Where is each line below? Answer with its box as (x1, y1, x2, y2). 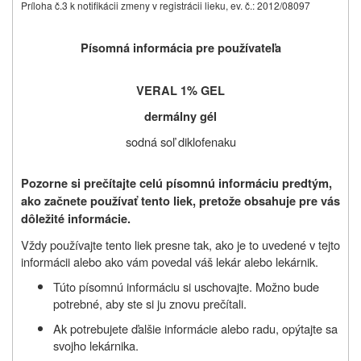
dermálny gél (144, 107, 217, 125)
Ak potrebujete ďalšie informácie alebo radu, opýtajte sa (53, 319, 338, 337)
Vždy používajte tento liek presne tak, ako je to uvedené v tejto (21, 235, 340, 253)
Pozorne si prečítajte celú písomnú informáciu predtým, (21, 174, 332, 192)
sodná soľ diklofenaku (125, 132, 236, 150)
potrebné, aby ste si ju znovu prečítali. (53, 294, 247, 312)
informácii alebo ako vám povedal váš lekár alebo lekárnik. (21, 252, 318, 270)
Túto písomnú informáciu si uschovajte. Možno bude (53, 277, 319, 295)
